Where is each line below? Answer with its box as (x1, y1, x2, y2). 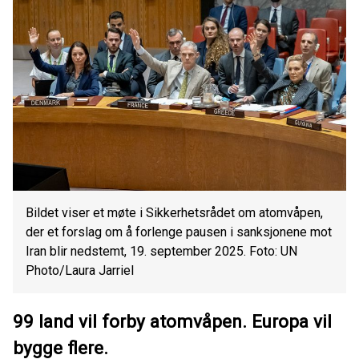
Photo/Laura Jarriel (26, 263, 134, 279)
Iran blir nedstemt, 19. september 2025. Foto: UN (26, 244, 297, 260)
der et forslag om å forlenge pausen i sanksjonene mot (26, 224, 332, 240)
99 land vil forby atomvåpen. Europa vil (13, 310, 332, 332)
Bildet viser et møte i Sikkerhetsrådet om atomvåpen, (26, 205, 323, 221)
